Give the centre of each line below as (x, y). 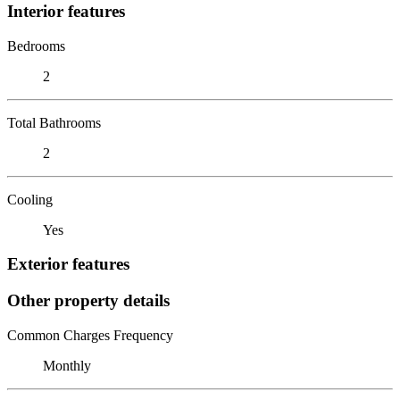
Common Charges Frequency (90, 335)
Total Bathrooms (54, 122)
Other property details (88, 300)
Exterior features (68, 264)
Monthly (67, 365)
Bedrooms (36, 46)
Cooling (30, 199)
